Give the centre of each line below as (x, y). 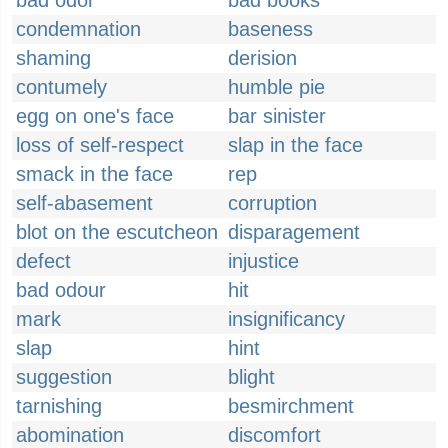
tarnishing (59, 406)
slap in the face (295, 145)
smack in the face (94, 174)
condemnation (78, 29)
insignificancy (286, 319)
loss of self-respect (100, 145)
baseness (270, 29)
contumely (61, 87)
